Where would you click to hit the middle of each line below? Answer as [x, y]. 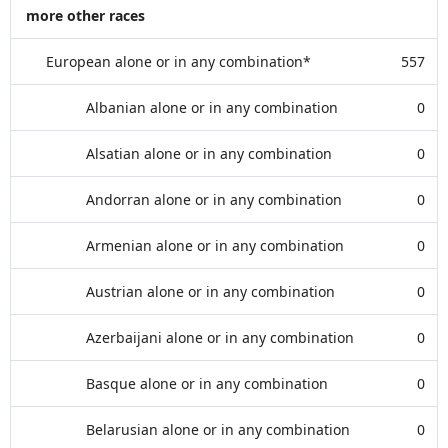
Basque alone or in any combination [207, 383]
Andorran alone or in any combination [214, 199]
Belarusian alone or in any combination [218, 429]
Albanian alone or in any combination [212, 107]
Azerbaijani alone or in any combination [220, 337]
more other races [85, 15]
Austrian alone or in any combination [210, 291]
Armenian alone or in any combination [215, 245]
